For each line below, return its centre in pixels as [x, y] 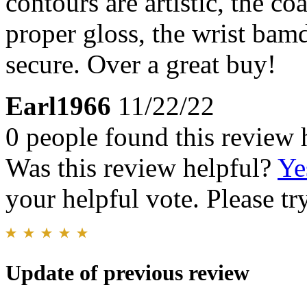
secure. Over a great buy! [141, 64]
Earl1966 [58, 106]
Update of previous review [127, 272]
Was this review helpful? [142, 168]
